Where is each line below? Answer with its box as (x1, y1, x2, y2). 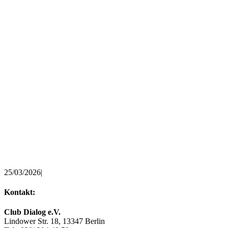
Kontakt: (4, 187, 35, 196)
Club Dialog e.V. (4, 208, 61, 217)
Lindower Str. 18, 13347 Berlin (4, 217, 105, 226)
